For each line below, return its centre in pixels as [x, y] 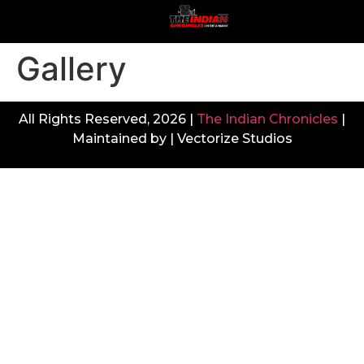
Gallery [71, 68]
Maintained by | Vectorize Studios [182, 138]
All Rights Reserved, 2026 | [108, 119]
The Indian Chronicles [267, 119]
